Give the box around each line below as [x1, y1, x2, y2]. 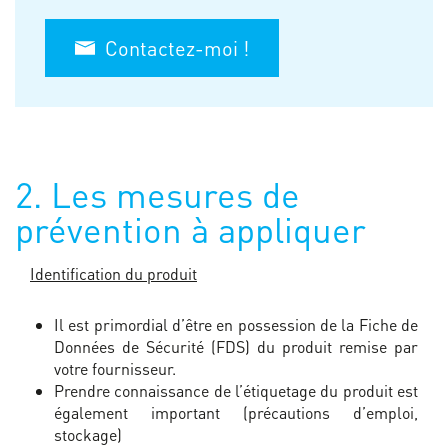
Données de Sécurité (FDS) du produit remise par [54, 336, 418, 358]
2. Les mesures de [15, 172, 300, 217]
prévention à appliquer [15, 207, 366, 252]
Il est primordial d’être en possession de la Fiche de [54, 314, 418, 336]
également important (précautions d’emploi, [54, 402, 418, 424]
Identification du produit [30, 263, 197, 285]
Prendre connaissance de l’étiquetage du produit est [54, 380, 418, 402]
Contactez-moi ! [105, 35, 249, 62]
